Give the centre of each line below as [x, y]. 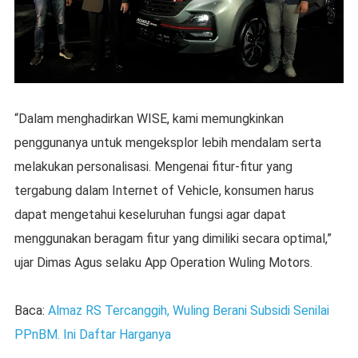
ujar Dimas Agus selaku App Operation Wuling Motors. [163, 263]
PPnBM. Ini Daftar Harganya [92, 335]
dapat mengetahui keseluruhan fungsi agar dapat [150, 215]
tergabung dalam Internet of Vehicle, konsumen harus [164, 191]
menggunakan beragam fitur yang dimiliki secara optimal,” [173, 239]
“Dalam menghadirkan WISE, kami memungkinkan [149, 119]
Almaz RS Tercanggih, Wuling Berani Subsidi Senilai [188, 311]
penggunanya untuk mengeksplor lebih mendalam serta [167, 143]
